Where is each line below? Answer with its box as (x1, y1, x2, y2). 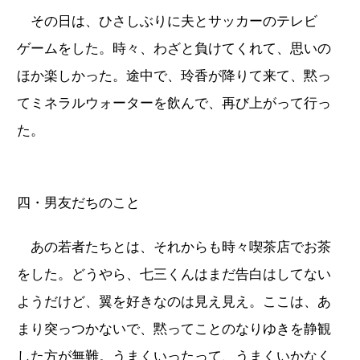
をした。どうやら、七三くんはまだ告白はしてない (17, 266, 331, 282)
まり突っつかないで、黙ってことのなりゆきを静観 (17, 321, 331, 337)
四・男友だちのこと (17, 194, 140, 211)
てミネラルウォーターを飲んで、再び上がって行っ (17, 95, 331, 111)
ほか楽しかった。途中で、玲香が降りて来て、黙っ (17, 67, 331, 84)
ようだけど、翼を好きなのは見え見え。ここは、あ (17, 293, 331, 309)
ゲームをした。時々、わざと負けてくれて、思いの (17, 40, 331, 56)
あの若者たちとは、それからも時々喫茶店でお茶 (17, 239, 331, 255)
